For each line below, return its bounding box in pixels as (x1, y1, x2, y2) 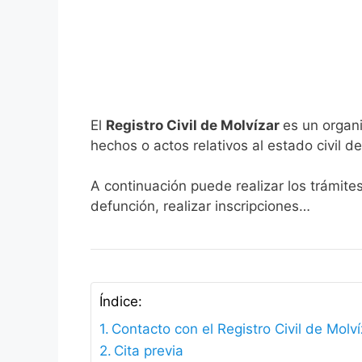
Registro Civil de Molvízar (106, 116, 283, 133)
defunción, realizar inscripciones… (90, 198, 310, 215)
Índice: (99, 293, 142, 310)
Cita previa (114, 343, 184, 360)
